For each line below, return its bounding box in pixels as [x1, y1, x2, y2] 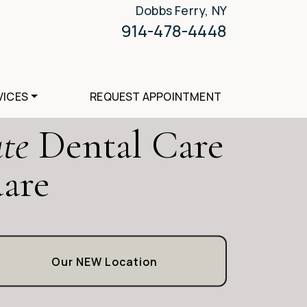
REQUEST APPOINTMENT [90, 89, 221, 104]
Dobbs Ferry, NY [136, 2, 227, 19]
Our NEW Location [51, 254, 158, 269]
